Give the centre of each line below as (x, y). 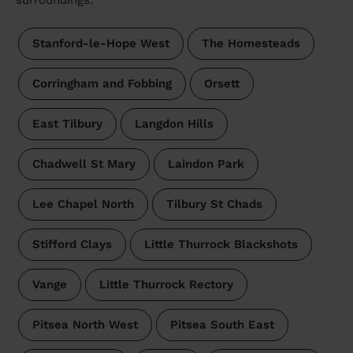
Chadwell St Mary (84, 164)
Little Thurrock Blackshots (221, 245)
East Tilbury (67, 124)
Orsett (221, 84)
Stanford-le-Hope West (100, 44)
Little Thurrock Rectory (166, 285)
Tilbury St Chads (214, 204)
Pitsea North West (85, 325)
